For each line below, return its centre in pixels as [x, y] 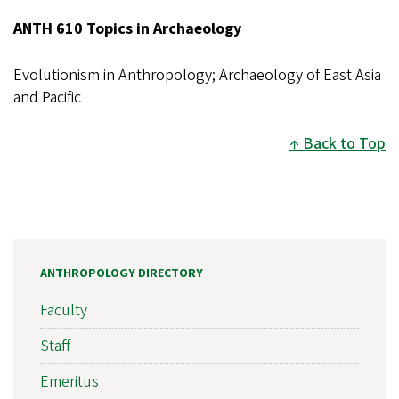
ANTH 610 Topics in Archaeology [127, 29]
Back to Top [344, 144]
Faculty [64, 310]
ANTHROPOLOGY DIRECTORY [122, 274]
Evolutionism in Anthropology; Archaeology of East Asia [197, 76]
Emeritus [69, 381]
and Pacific [49, 98]
